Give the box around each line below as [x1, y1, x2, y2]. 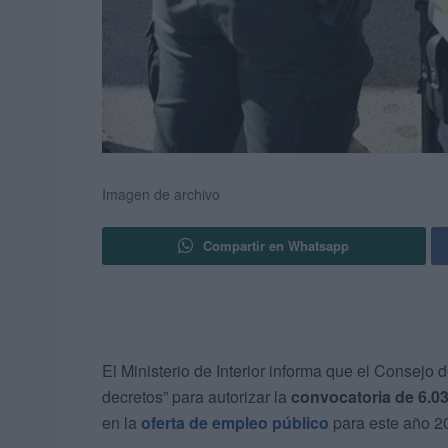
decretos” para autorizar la [102, 385, 291, 409]
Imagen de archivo [102, 184, 220, 205]
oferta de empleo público [141, 411, 329, 435]
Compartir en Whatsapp [203, 236, 350, 256]
